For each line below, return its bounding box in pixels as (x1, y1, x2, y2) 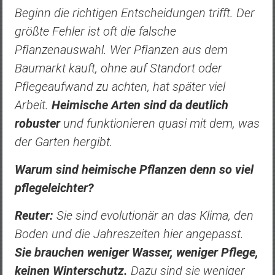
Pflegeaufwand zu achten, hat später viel (14, 79, 225, 94)
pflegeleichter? (14, 180, 94, 195)
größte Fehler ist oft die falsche (14, 23, 176, 39)
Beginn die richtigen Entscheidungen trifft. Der (14, 5, 255, 20)
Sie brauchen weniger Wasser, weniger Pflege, (14, 244, 258, 260)
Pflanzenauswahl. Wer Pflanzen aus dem (14, 42, 228, 57)
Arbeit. (14, 97, 52, 112)
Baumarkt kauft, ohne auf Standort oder (14, 60, 222, 76)
